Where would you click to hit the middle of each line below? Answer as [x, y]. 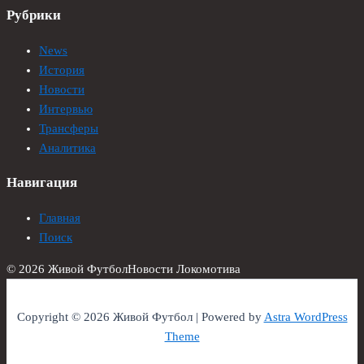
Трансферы [69, 129]
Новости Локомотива [184, 269]
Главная [60, 218]
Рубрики [34, 15]
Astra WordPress [305, 317]
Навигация [42, 183]
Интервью [66, 109]
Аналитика [67, 148]
